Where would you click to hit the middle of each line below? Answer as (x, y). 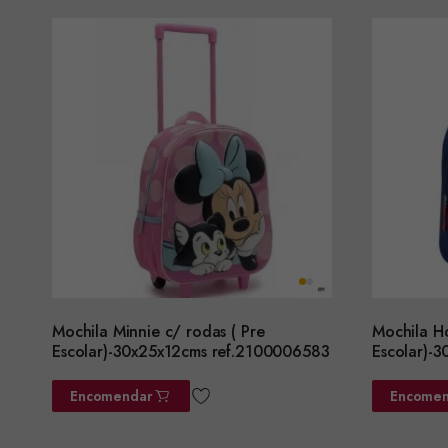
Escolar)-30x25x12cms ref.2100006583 (191, 351)
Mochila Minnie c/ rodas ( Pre (158, 331)
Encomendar (111, 395)
